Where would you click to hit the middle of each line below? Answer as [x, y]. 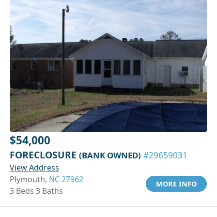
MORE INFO [176, 184]
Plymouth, [29, 179]
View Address [34, 167]
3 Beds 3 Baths [36, 191]
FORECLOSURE [44, 155]
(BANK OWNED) [110, 155]
